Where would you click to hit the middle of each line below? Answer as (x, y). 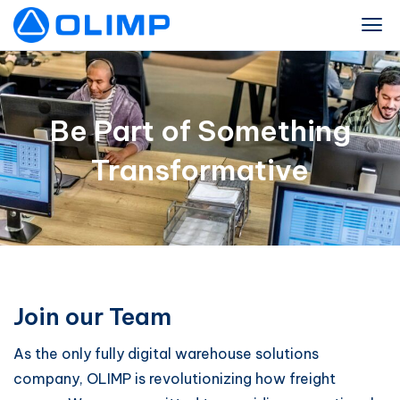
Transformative (200, 170)
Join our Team (92, 317)
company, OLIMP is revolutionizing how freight (175, 379)
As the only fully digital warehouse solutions (166, 354)
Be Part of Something (200, 130)
